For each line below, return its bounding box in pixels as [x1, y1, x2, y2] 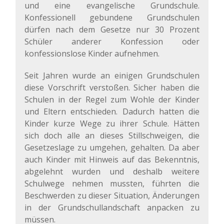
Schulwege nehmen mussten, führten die [24, 178, 200, 189]
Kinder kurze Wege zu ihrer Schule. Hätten [24, 118, 200, 129]
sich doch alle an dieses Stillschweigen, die [24, 130, 200, 141]
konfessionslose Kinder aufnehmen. [24, 48, 159, 59]
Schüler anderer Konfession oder [24, 36, 200, 47]
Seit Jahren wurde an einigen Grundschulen [24, 70, 200, 81]
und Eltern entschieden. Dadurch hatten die [24, 106, 200, 117]
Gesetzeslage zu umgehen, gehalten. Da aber [24, 142, 200, 153]
